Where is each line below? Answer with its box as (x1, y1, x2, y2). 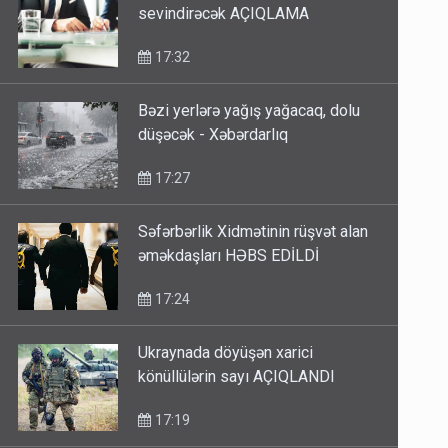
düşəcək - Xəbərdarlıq (138, 125, 289, 145)
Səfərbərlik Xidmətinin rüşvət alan (138, 222, 369, 242)
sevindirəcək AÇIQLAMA (138, 4, 310, 24)
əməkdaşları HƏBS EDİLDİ (138, 246, 320, 266)
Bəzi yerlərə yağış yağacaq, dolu (138, 101, 361, 121)
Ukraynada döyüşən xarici (138, 343, 314, 363)
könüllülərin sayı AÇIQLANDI (138, 367, 336, 387)
